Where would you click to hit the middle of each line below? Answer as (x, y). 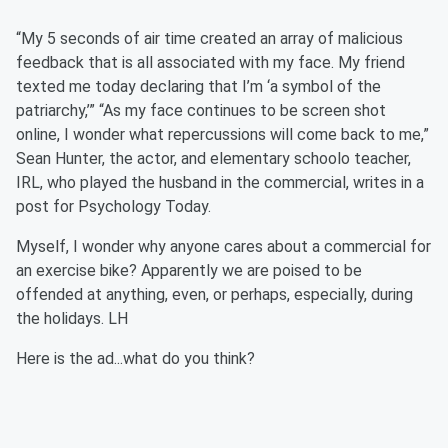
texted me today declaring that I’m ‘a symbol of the (198, 86)
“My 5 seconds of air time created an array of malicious (209, 38)
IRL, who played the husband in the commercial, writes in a (220, 182)
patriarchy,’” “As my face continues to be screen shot (201, 110)
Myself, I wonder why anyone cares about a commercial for (223, 246)
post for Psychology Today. (113, 206)
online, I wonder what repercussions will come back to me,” (222, 134)
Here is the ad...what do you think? (135, 358)
